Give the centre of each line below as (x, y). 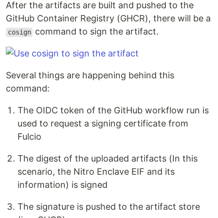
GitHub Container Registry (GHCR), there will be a (108, 18)
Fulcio (29, 137)
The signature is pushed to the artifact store (109, 207)
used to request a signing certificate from (103, 124)
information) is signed (63, 185)
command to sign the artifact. (96, 32)
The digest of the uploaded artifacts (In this (108, 159)
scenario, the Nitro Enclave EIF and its (96, 172)
